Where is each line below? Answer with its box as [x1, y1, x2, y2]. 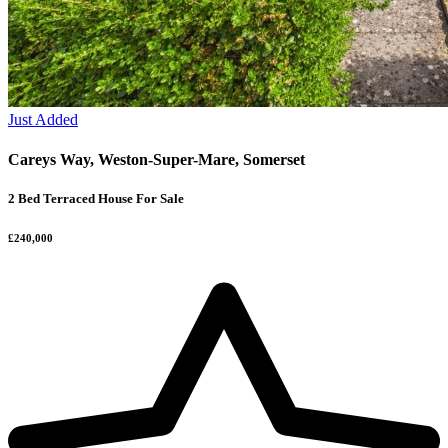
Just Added [8, 111, 78, 129]
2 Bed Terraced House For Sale [8, 190, 184, 206]
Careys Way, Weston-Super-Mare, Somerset [8, 150, 305, 168]
